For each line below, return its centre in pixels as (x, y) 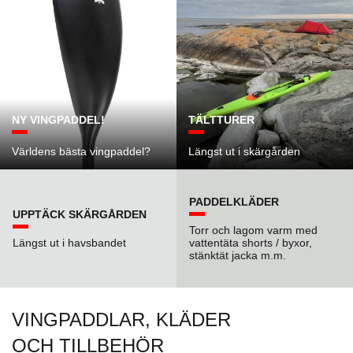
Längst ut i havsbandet (69, 242)
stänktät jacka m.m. (237, 255)
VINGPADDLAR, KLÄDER (121, 320)
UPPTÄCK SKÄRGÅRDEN (80, 214)
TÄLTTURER (221, 120)
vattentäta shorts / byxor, (250, 242)
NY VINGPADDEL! (58, 120)
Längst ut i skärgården (244, 151)
